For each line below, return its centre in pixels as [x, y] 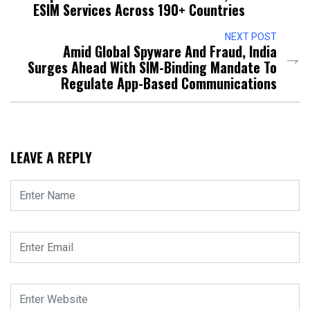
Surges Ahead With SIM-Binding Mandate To [152, 67]
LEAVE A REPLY [51, 157]
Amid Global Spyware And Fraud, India [170, 52]
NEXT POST [251, 37]
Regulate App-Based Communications [169, 83]
